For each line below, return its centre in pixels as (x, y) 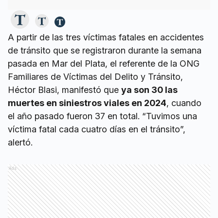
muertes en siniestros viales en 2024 (87, 103)
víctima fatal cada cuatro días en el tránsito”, (97, 129)
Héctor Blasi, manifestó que (64, 90)
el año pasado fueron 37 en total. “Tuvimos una (102, 116)
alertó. (20, 142)
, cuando (184, 103)
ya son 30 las (149, 90)
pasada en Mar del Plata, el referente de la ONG (104, 63)
